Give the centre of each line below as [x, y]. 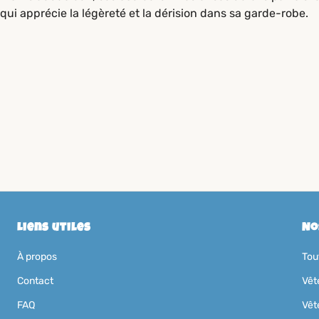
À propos [37, 257]
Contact [35, 281]
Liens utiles [54, 229]
